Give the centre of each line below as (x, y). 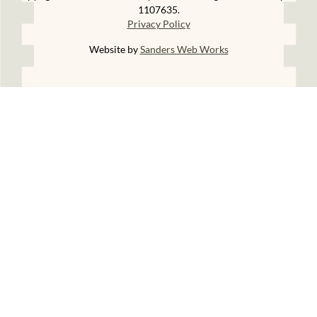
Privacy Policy (158, 24)
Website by (114, 50)
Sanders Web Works (184, 50)
